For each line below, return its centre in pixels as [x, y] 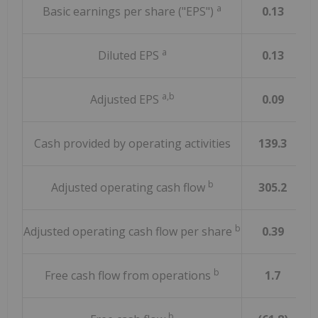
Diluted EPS [130, 56]
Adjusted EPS [126, 100]
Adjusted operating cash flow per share [129, 232]
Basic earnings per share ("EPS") [130, 12]
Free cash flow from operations [129, 276]
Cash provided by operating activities [132, 144]
